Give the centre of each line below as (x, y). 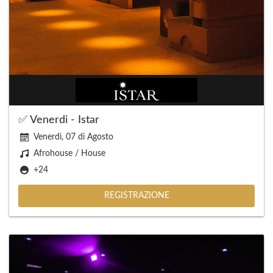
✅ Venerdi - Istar (59, 120)
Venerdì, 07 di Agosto (73, 137)
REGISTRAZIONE (136, 196)
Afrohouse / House (69, 154)
